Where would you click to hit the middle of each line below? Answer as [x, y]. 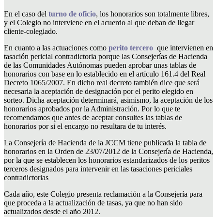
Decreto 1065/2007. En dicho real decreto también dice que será [102, 82]
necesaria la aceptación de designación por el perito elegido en [99, 91]
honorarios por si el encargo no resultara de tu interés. [85, 126]
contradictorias [26, 177]
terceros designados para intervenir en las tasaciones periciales [98, 169]
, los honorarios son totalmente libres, [153, 14]
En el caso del [26, 14]
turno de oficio [72, 14]
